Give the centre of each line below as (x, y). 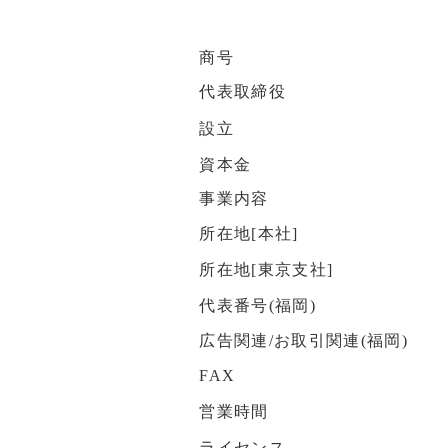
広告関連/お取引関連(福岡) (304, 341)
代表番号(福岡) (258, 306)
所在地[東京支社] (266, 270)
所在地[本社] (249, 234)
